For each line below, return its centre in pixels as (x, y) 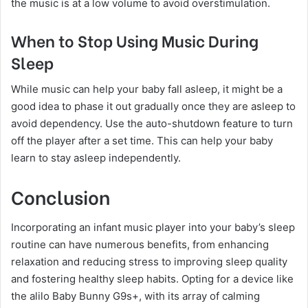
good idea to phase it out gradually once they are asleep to (153, 106)
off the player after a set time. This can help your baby (142, 141)
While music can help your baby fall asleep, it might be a (147, 89)
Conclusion (60, 196)
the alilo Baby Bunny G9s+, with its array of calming (135, 296)
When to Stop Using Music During (135, 40)
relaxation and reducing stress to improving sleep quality (149, 261)
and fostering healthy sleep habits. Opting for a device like (152, 278)
